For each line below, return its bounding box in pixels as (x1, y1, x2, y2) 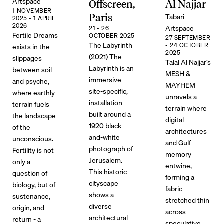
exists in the (12, 41, 50, 53)
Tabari (165, 11, 185, 23)
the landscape (12, 110, 56, 122)
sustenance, (12, 190, 50, 202)
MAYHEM (165, 79, 196, 91)
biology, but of (12, 179, 55, 191)
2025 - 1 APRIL (12, 13, 56, 23)
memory (165, 148, 192, 160)
